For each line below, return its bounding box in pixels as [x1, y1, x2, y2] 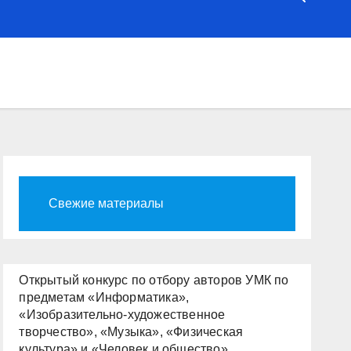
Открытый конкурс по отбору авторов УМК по [19, 273, 289, 287]
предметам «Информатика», [19, 291, 190, 304]
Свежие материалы [49, 197, 165, 210]
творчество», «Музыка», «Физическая [19, 325, 244, 338]
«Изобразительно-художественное [19, 308, 226, 321]
